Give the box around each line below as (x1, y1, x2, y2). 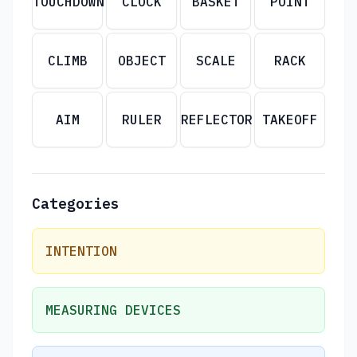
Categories (32, 194, 120, 213)
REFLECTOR (181, 111, 253, 127)
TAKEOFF (261, 111, 318, 127)
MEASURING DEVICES (45, 301, 181, 318)
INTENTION (45, 242, 117, 259)
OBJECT (117, 52, 166, 69)
